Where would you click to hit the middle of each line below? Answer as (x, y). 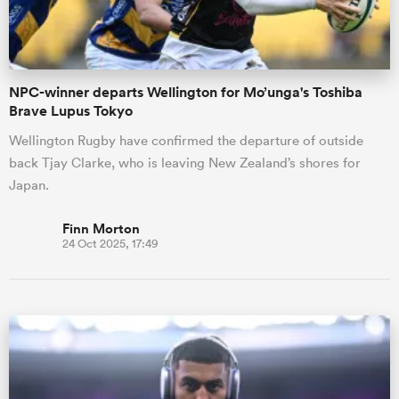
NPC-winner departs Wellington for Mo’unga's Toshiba (186, 92)
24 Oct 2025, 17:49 (110, 244)
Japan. (29, 185)
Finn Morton (101, 228)
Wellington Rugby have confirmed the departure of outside (186, 140)
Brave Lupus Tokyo (71, 111)
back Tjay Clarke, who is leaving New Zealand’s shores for (185, 163)
